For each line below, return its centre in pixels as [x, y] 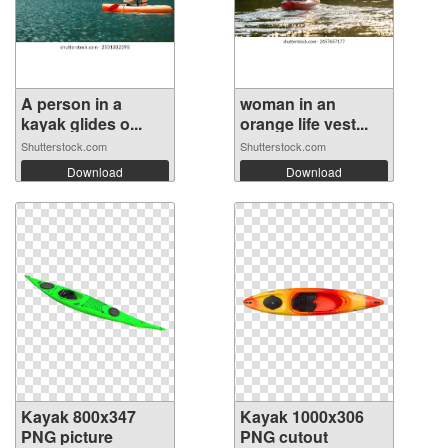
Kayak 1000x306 [302, 417]
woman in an [288, 104]
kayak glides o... [81, 124]
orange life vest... [304, 124]
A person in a [71, 104]
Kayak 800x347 [78, 417]
